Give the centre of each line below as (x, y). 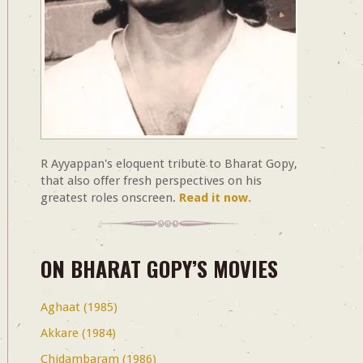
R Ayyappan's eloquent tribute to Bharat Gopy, (169, 163)
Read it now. (215, 197)
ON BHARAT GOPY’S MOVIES (159, 268)
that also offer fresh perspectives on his (151, 180)
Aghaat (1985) (79, 307)
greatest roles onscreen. (109, 197)
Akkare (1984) (78, 333)
